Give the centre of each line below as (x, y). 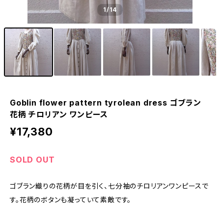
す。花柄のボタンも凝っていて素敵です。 (71, 200)
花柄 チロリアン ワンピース (59, 114)
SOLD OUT (32, 160)
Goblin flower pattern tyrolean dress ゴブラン (106, 103)
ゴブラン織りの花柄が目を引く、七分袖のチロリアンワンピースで (110, 186)
